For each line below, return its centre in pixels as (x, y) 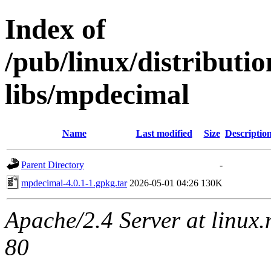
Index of (55, 29)
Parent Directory (53, 165)
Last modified (164, 133)
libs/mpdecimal (97, 95)
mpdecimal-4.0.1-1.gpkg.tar (74, 183)
